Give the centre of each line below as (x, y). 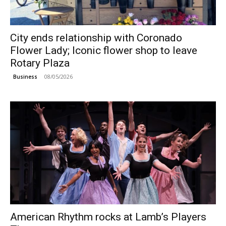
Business (25, 76)
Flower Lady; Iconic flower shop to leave (104, 50)
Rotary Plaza (40, 63)
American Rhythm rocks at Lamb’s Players (108, 217)
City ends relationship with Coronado (96, 38)
